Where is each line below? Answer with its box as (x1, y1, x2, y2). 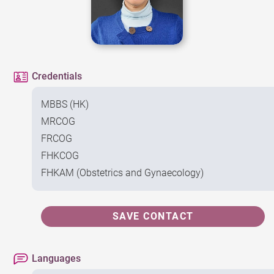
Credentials (32, 70, 83, 82)
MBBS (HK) (41, 98, 89, 110)
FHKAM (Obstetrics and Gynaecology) (41, 167, 204, 179)
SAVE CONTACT (112, 210, 194, 222)
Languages (32, 253, 81, 264)
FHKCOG (41, 150, 80, 161)
